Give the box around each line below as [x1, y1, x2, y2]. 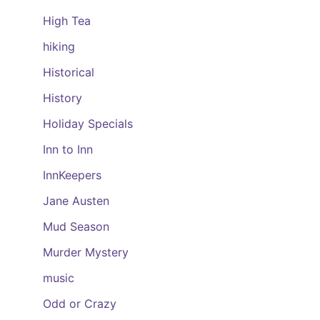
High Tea [43, 14, 91, 28]
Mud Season [43, 219, 109, 234]
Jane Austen [43, 194, 109, 208]
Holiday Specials [43, 116, 133, 131]
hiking [43, 39, 75, 54]
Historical [43, 65, 94, 79]
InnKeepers [43, 168, 101, 182]
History [43, 91, 82, 105]
